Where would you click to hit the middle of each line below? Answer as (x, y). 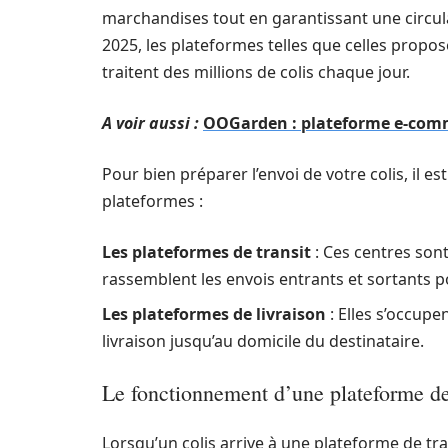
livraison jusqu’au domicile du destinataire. (263, 341)
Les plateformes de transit (206, 252)
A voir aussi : (150, 123)
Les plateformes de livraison (214, 314)
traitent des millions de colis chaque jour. (256, 72)
